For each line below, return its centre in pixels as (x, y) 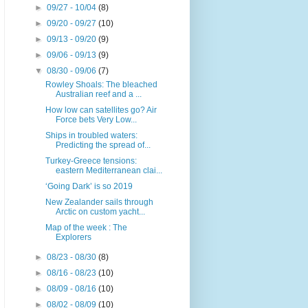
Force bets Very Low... (96, 120)
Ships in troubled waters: (91, 136)
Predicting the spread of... (103, 145)
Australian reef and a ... (98, 95)
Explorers (73, 238)
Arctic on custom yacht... (100, 212)
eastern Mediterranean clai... (109, 171)
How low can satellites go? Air (101, 110)
